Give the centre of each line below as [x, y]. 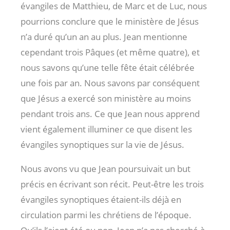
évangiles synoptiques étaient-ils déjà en [101, 199]
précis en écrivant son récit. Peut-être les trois [112, 184]
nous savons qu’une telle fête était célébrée [108, 67]
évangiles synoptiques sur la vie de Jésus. [102, 144]
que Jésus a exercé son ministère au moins [106, 98]
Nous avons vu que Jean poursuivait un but [106, 168]
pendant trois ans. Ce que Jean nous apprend [110, 113]
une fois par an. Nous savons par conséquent [110, 83]
